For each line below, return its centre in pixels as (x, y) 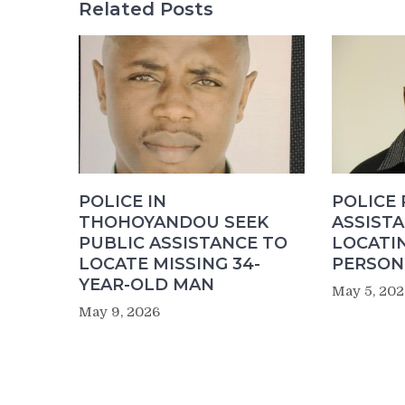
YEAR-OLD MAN (146, 284)
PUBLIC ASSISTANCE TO (183, 243)
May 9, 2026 (119, 311)
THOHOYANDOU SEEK (174, 222)
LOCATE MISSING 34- (170, 264)
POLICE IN (122, 201)
